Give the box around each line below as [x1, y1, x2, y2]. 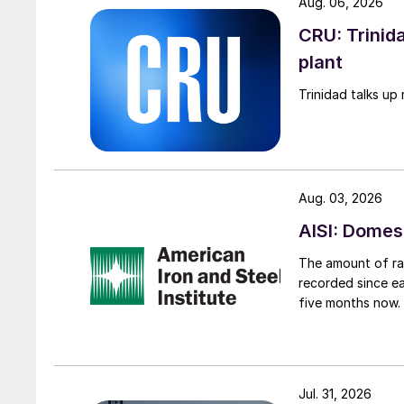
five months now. [298, 294, 400, 310]
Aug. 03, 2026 [298, 189, 382, 206]
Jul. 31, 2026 [298, 386, 372, 402]
